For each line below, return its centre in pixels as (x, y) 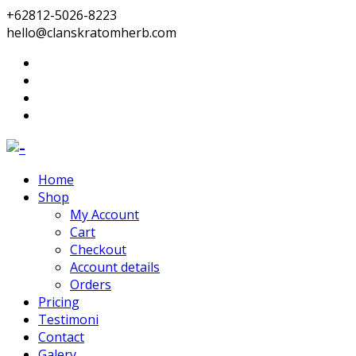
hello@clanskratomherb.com (91, 33)
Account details (115, 267)
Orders (91, 285)
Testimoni (68, 320)
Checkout (98, 250)
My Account (104, 215)
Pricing (59, 302)
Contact (61, 337)
